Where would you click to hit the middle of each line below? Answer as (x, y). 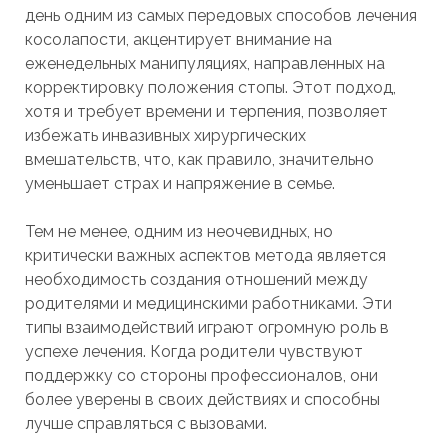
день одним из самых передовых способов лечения (220, 15)
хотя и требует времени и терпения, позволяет (206, 111)
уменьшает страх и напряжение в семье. (179, 183)
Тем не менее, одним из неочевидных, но (178, 231)
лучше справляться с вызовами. (145, 423)
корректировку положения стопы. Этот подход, (210, 87)
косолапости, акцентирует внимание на (178, 39)
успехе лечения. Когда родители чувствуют (193, 351)
